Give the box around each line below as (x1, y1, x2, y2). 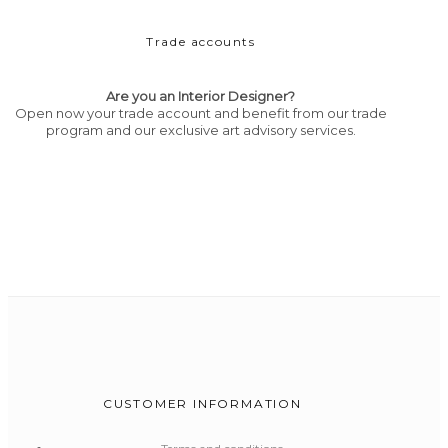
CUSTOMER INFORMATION (102, 396, 302, 412)
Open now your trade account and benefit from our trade (14, 105, 387, 122)
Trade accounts (146, 34, 256, 50)
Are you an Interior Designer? (106, 88, 296, 105)
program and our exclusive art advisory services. (45, 122, 356, 139)
